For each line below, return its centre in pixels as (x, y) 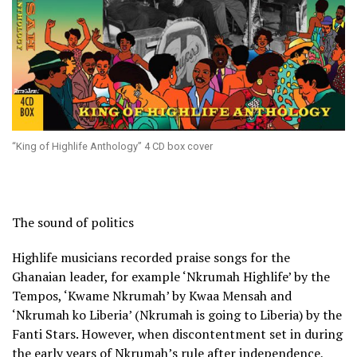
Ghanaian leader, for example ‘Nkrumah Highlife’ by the (171, 277)
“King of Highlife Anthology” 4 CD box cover (112, 147)
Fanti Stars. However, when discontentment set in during (177, 334)
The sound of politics (73, 223)
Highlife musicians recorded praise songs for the (151, 258)
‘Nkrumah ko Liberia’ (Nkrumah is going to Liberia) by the (177, 315)
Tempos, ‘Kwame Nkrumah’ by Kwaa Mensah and (152, 296)
